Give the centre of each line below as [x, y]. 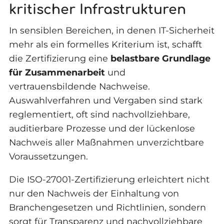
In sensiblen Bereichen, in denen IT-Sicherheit [111, 30]
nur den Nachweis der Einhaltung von [94, 193]
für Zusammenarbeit [57, 72]
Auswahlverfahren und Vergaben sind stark [105, 100]
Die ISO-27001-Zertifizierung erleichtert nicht [109, 179]
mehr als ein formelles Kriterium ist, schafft [105, 44]
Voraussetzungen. [48, 156]
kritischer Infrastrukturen [97, 9]
